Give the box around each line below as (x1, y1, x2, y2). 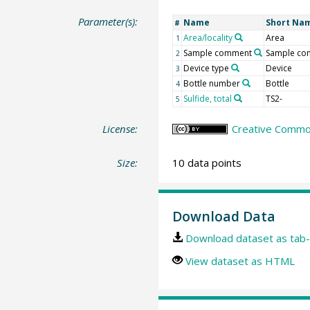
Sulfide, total (183, 92, 232, 104)
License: (102, 121, 138, 136)
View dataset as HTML (185, 253, 295, 268)
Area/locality (183, 31, 232, 44)
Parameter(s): (78, 14, 138, 28)
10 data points (172, 156, 241, 170)
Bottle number (183, 77, 240, 89)
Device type (183, 62, 229, 74)
